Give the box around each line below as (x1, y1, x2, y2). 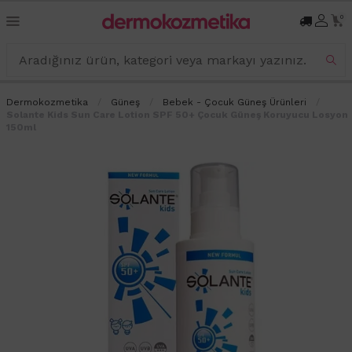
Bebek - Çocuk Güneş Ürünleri (163, 96, 306, 108)
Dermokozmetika (6, 96, 88, 108)
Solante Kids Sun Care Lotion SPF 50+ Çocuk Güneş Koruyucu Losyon (6, 108, 348, 120)
